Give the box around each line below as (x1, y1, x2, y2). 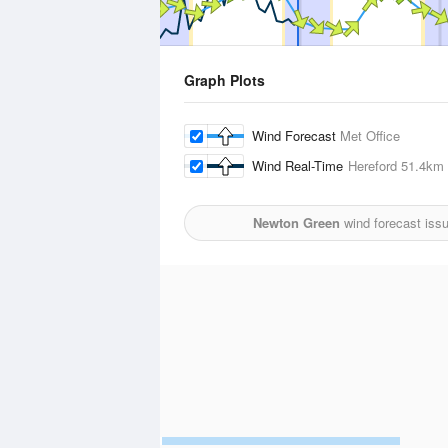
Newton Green (252, 213, 340, 232)
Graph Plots (184, 70, 265, 90)
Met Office (340, 126, 400, 145)
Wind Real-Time (252, 156, 348, 175)
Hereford (348, 156, 397, 175)
